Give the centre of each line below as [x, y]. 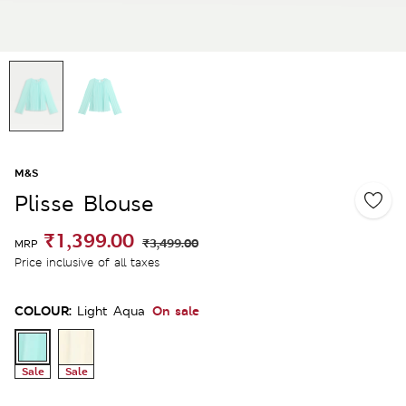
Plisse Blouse [84, 203]
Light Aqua [111, 310]
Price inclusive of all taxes [87, 262]
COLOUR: [43, 310]
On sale [176, 310]
